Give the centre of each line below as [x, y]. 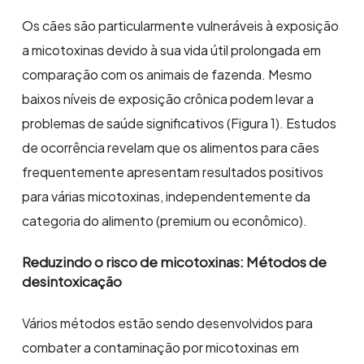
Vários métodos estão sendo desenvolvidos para [168, 323]
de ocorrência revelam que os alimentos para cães [171, 148]
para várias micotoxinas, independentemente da [167, 197]
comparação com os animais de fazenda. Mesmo [167, 75]
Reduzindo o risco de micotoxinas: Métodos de [175, 262]
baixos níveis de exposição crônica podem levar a [168, 99]
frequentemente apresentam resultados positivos [173, 172]
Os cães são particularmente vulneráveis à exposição [181, 26]
